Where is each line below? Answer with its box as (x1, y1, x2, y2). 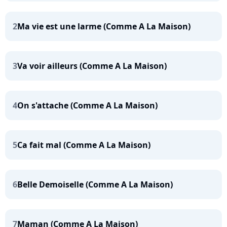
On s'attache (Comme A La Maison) (17, 100, 158, 111)
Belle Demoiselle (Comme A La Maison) (17, 179, 173, 190)
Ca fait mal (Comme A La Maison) (17, 139, 150, 150)
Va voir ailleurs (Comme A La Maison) (17, 60, 167, 71)
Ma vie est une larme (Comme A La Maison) (17, 21, 191, 32)
